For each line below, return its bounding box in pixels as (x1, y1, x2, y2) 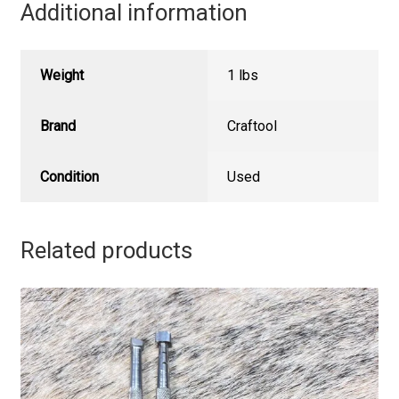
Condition (40, 168, 100, 186)
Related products (20, 236, 192, 264)
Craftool (227, 118, 278, 135)
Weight (40, 67, 85, 85)
